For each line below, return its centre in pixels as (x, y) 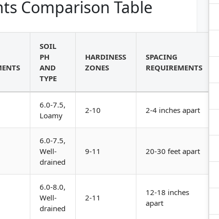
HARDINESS (106, 57)
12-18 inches (168, 192)
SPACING (162, 57)
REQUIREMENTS (174, 67)
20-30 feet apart (173, 151)
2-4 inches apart (173, 110)
